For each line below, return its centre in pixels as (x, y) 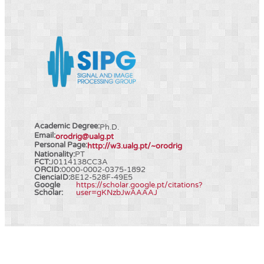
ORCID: (48, 169)
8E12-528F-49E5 (101, 177)
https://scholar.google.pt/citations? (139, 185)
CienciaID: (52, 177)
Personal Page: (61, 145)
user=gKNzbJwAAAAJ (117, 192)
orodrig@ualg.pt (85, 136)
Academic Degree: (67, 126)
